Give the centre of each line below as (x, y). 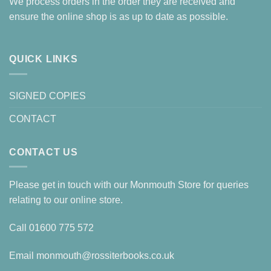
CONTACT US (44, 152)
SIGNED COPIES (47, 96)
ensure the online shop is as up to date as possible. (119, 17)
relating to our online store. (66, 200)
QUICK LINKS (44, 59)
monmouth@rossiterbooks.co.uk (105, 255)
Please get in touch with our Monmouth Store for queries (129, 185)
